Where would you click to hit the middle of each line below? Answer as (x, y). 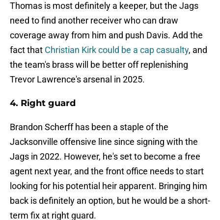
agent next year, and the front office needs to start (107, 171)
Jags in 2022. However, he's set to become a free (105, 157)
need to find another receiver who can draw (94, 21)
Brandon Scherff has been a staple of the (89, 127)
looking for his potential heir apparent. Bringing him (109, 186)
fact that (26, 50)
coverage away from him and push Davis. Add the (106, 35)
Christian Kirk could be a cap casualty (116, 50)
